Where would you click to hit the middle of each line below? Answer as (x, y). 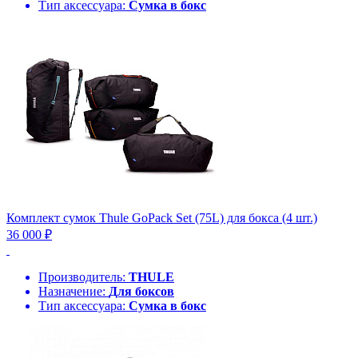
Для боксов (141, 291)
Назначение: (74, 291)
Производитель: (84, 276)
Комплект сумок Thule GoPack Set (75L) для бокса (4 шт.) (162, 217)
